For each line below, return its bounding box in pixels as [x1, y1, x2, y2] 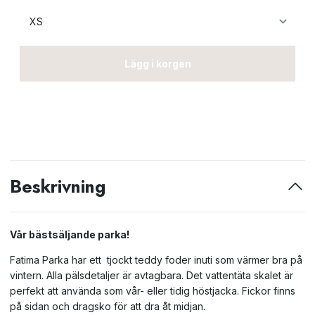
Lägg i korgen [124, 58, 191, 70]
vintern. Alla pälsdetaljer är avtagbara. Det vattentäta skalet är [10, 269, 293, 281]
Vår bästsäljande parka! [10, 229, 131, 240]
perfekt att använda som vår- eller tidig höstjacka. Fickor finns [10, 285, 295, 297]
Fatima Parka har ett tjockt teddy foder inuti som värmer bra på [10, 254, 302, 266]
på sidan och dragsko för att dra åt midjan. [10, 300, 208, 312]
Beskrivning [10, 174, 105, 199]
